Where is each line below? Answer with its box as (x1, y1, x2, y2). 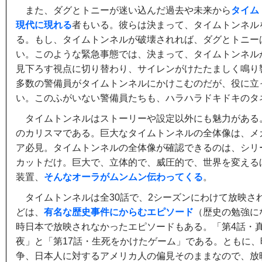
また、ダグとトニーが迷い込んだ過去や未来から (25, 5, 231, 15)
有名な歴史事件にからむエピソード (44, 207, 194, 217)
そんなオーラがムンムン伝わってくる (44, 172, 203, 182)
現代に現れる (16, 20, 72, 30)
